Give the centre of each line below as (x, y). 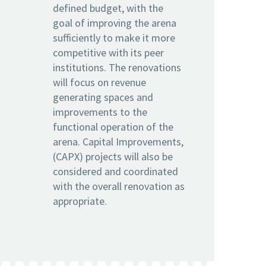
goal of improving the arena (115, 23)
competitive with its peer (108, 52)
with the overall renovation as (119, 186)
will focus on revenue (99, 82)
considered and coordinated (115, 171)
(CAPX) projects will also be (113, 156)
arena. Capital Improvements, (118, 141)
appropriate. (80, 201)
